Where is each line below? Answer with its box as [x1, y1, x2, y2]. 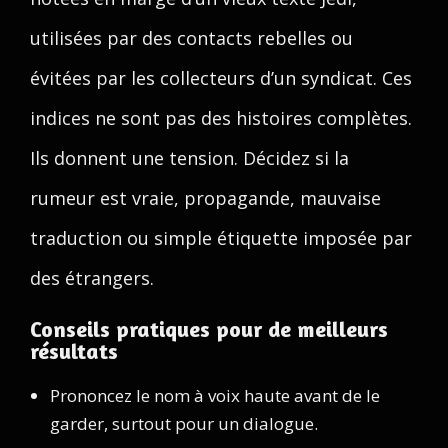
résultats [30, 338, 118, 364]
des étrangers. [30, 266, 154, 290]
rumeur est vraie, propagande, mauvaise [30, 186, 381, 210]
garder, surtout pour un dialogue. [50, 412, 318, 435]
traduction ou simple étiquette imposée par [30, 226, 412, 250]
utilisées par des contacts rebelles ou [30, 26, 353, 50]
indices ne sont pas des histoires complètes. [30, 106, 412, 130]
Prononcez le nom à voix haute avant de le [50, 384, 380, 407]
